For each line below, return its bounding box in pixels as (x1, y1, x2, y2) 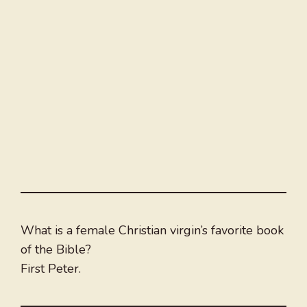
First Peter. (21, 260, 81, 278)
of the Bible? (21, 241, 91, 258)
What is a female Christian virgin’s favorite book (21, 222, 284, 239)
